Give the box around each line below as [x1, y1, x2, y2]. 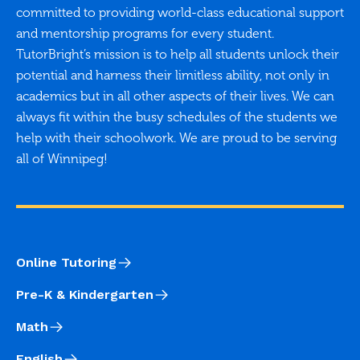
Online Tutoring [16, 254, 117, 270]
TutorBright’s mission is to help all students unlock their [16, 46, 339, 62]
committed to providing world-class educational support [16, 4, 344, 20]
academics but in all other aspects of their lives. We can [16, 88, 334, 104]
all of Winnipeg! [16, 150, 108, 166]
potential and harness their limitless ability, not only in [16, 67, 329, 83]
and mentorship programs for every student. [16, 25, 274, 41]
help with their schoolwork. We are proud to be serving [16, 129, 337, 145]
